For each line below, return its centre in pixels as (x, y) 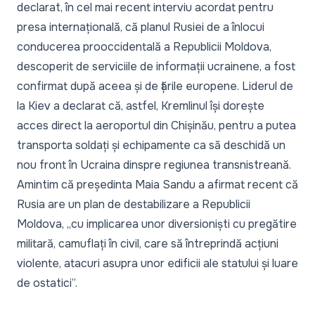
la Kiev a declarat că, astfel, (89, 106)
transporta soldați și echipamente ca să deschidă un (151, 146)
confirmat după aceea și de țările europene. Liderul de (155, 86)
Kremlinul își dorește (213, 106)
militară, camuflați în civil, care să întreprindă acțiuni (148, 244)
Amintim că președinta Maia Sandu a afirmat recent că (157, 185)
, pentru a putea (255, 126)
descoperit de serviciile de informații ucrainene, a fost (156, 67)
